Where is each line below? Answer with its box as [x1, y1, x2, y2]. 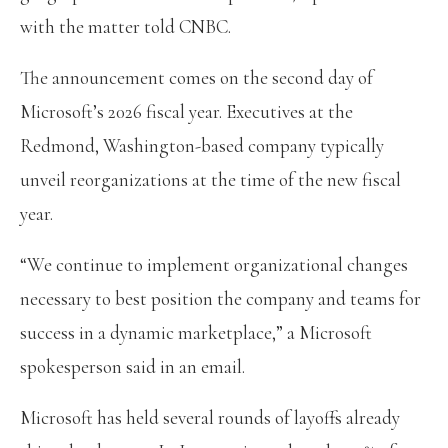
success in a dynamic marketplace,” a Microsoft [20, 321, 372, 345]
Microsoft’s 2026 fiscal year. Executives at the [20, 100, 353, 124]
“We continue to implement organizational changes [20, 253, 408, 277]
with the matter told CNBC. [20, 15, 231, 39]
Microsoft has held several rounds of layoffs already [20, 406, 400, 430]
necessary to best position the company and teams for [20, 287, 421, 311]
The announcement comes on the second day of [20, 66, 373, 90]
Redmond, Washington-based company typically [20, 134, 384, 158]
